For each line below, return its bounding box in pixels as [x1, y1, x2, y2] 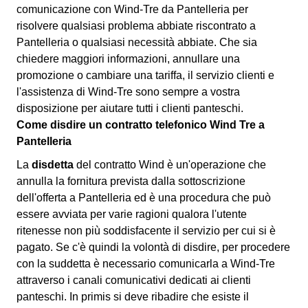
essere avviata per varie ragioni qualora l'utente [16, 208, 247, 220]
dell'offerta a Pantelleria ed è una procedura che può [16, 191, 271, 203]
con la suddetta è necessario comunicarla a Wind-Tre [16, 257, 275, 269]
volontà [133, 241, 169, 253]
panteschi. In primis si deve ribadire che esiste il [16, 290, 249, 302]
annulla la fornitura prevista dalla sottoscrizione [16, 175, 245, 187]
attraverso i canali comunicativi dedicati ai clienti [16, 274, 251, 286]
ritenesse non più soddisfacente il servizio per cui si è [16, 224, 276, 236]
